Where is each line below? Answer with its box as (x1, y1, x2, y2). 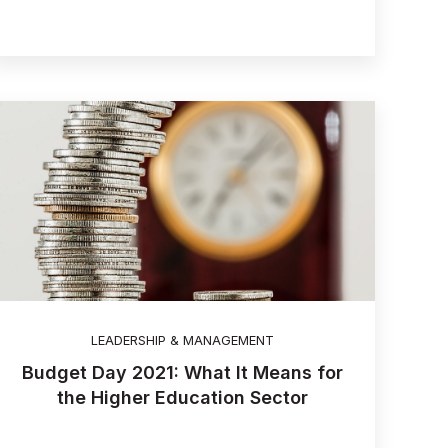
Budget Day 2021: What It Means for (22, 362, 344, 383)
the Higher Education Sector (57, 387, 309, 408)
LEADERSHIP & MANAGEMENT (91, 332, 275, 348)
